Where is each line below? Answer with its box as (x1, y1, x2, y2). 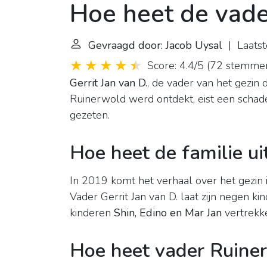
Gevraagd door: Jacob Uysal (88, 38, 222, 53)
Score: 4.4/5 (147, 58, 204, 73)
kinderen (70, 206, 114, 221)
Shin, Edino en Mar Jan (114, 206, 222, 221)
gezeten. (70, 108, 110, 123)
